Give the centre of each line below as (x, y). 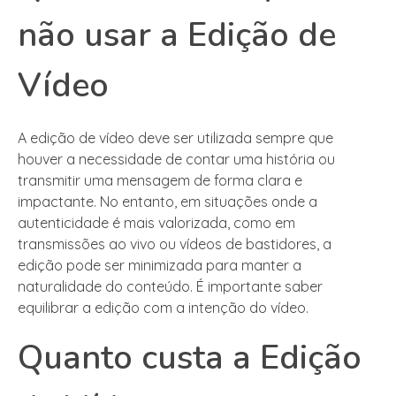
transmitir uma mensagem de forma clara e (160, 181)
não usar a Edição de (177, 35)
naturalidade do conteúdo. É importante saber (170, 287)
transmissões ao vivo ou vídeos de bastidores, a (175, 244)
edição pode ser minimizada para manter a (160, 266)
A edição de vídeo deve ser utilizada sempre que (175, 138)
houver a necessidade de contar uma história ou (176, 160)
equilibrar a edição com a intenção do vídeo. (163, 308)
